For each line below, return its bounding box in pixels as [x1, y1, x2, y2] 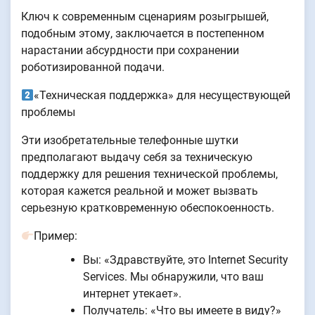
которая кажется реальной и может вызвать [21, 184, 258, 198]
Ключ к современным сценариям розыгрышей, [21, 10, 269, 24]
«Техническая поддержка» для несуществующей [34, 89, 291, 103]
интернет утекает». [83, 287, 181, 301]
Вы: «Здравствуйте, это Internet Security [83, 253, 288, 267]
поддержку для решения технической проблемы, [21, 167, 278, 181]
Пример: [34, 229, 78, 243]
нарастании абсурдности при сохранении [21, 44, 239, 58]
